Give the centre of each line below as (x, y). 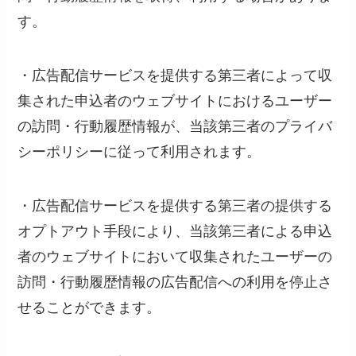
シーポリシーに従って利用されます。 (139, 152)
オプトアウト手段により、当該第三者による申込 (175, 232)
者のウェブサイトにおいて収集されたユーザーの (175, 257)
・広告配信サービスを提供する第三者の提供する (175, 206)
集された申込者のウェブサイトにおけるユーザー (175, 101)
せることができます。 (89, 308)
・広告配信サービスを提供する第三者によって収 (175, 76)
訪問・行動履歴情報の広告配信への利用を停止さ (175, 282)
